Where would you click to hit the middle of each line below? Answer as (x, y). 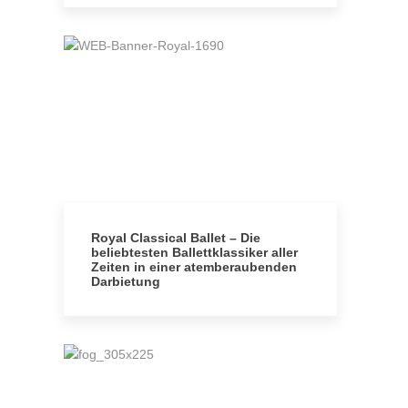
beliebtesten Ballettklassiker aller (194, 252)
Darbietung (126, 281)
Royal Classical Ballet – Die (176, 238)
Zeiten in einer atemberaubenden (194, 267)
